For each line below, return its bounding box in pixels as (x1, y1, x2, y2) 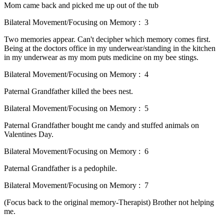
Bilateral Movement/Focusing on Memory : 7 (4, 181, 148, 190)
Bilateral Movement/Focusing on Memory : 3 (4, 18, 148, 27)
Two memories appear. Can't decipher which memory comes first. (4, 35, 212, 44)
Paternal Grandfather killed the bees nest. (4, 87, 133, 96)
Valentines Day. (4, 130, 53, 139)
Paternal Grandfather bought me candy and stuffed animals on (4, 121, 199, 130)
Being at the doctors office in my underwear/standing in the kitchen (4, 44, 215, 53)
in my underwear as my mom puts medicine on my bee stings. (4, 53, 198, 62)
